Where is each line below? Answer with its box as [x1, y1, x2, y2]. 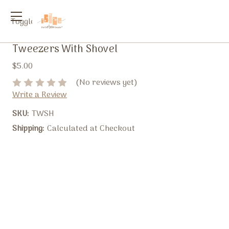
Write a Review [12, 88, 67, 102]
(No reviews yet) [75, 76, 138, 90]
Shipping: [12, 122, 44, 136]
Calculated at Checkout [47, 122, 135, 136]
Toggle [10, 15, 35, 29]
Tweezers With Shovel [12, 41, 118, 58]
